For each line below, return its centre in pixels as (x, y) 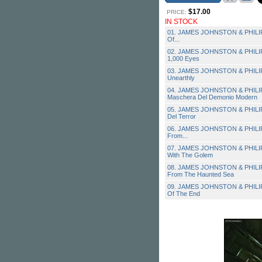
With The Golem (190, 155)
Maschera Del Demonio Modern (212, 97)
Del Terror (182, 116)
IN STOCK (181, 22)
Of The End (184, 194)
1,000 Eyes (183, 58)
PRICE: (177, 12)
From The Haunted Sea (201, 174)
